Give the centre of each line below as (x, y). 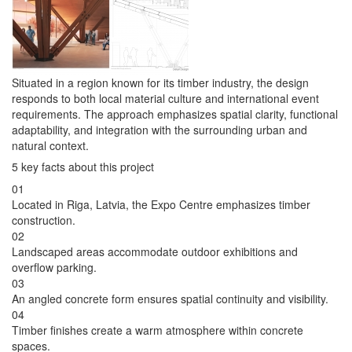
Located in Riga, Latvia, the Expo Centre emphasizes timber (161, 205)
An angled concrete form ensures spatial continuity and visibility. (170, 299)
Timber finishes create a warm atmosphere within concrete (158, 330)
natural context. (50, 146)
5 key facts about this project (83, 167)
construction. (44, 220)
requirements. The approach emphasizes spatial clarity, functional (175, 114)
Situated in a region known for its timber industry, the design (160, 83)
